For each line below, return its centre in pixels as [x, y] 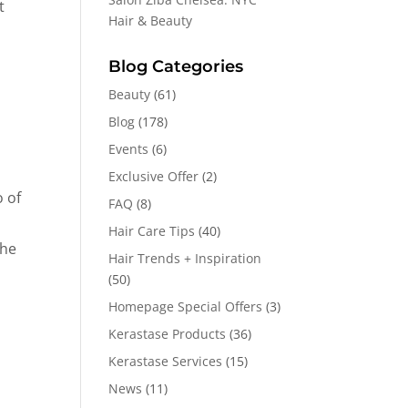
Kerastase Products [168, 334]
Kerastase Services [166, 361]
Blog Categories [176, 66]
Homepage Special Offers [186, 306]
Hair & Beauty [151, 20]
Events [129, 149]
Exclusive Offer [154, 176]
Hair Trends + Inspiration [185, 258]
